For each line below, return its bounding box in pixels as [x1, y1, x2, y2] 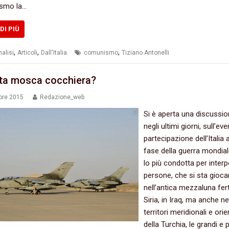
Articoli [17, 49, 37, 56]
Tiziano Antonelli [121, 49, 169, 56]
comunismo [83, 49, 118, 56]
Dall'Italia [40, 49, 67, 56]
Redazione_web [39, 94, 84, 101]
